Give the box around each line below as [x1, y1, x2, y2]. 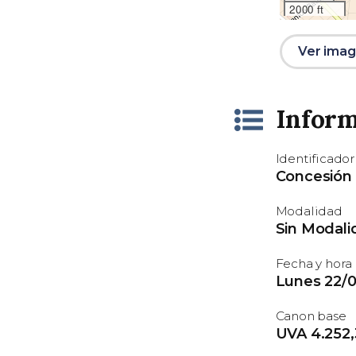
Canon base [275, 308, 346, 324]
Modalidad [275, 203, 342, 219]
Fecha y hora [275, 256, 353, 272]
